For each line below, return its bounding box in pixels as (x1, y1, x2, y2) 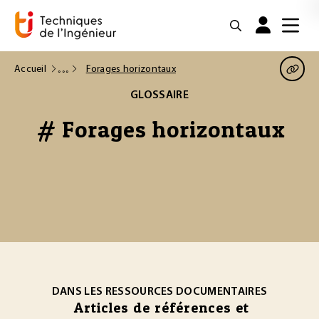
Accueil (14, 63, 46, 75)
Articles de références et (73, 299, 249, 316)
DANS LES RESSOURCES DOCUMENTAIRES (51, 286, 268, 298)
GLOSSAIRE (130, 90, 189, 101)
